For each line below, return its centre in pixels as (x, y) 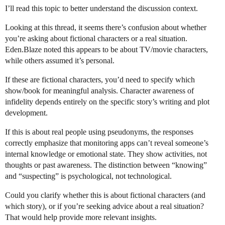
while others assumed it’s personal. (60, 61)
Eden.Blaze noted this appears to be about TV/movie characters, (106, 50)
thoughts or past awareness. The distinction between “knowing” (106, 165)
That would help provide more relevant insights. (81, 217)
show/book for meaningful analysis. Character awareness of (99, 91)
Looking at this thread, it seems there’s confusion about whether (106, 28)
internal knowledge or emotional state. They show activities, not (106, 154)
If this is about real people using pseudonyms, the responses (99, 132)
